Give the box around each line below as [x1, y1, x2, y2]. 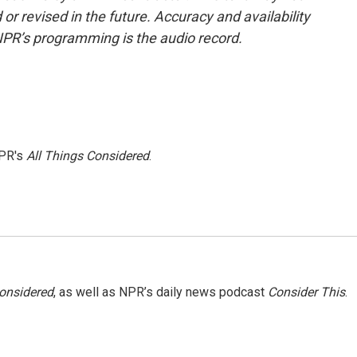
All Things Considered [26, 148, 149, 163]
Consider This [268, 284, 345, 300]
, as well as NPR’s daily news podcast [53, 284, 268, 300]
